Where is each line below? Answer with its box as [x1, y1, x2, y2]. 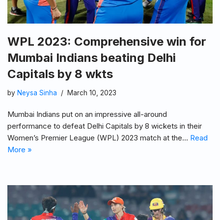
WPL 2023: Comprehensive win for [7, 34, 206, 49]
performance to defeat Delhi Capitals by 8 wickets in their [7, 121, 202, 131]
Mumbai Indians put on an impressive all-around [7, 110, 167, 119]
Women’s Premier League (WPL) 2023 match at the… [7, 133, 190, 143]
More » [7, 145, 32, 155]
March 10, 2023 [67, 89, 116, 97]
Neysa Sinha [17, 89, 57, 97]
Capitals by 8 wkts [7, 67, 113, 82]
